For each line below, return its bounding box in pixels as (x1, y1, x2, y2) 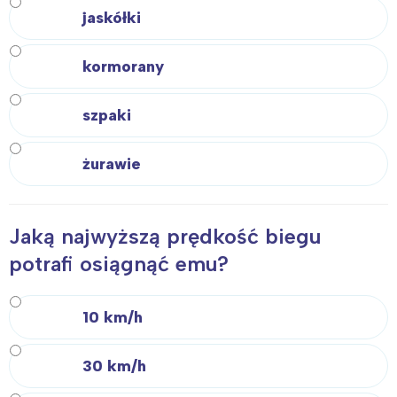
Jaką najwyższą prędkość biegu (9, 223, 321, 250)
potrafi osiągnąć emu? (9, 251, 229, 277)
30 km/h (82, 355, 146, 376)
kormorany (82, 57, 164, 77)
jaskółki (82, 8, 141, 28)
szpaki (82, 105, 131, 126)
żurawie (82, 154, 141, 175)
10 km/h (82, 307, 143, 327)
